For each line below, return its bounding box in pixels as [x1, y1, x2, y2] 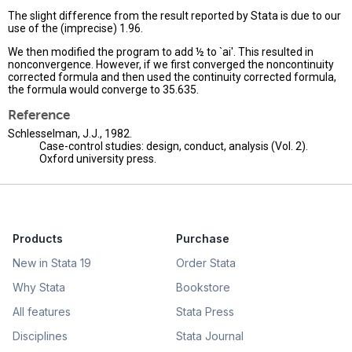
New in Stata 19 [13, 256, 91, 270]
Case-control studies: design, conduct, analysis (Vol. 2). [39, 140, 308, 153]
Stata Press [176, 305, 234, 319]
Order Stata [176, 256, 236, 270]
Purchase [176, 232, 229, 246]
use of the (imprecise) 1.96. [8, 22, 143, 35]
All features [13, 305, 71, 319]
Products [13, 232, 63, 246]
